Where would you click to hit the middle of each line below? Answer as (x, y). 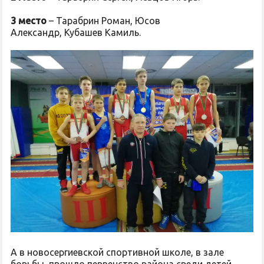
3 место (29, 21)
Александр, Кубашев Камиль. (77, 32)
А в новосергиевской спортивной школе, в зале (117, 252)
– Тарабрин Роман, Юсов (103, 21)
